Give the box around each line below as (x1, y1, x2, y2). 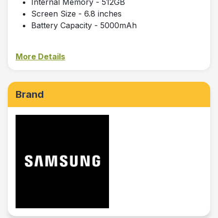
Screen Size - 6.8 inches (31, 9, 122, 19)
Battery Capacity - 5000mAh (31, 20, 137, 31)
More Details (16, 52, 65, 62)
